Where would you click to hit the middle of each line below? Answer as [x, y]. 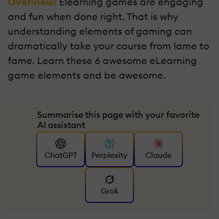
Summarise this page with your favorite [118, 115]
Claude [158, 155]
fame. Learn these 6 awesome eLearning [102, 61]
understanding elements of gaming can [100, 31]
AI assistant [61, 125]
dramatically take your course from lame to [109, 46]
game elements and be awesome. [87, 75]
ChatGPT [61, 155]
